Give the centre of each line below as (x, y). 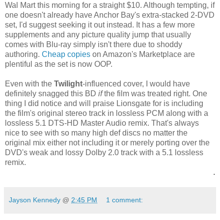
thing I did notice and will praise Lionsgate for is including (104, 104)
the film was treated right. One (155, 94)
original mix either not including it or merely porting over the (107, 143)
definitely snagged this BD (52, 94)
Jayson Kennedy (35, 200)
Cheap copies (66, 55)
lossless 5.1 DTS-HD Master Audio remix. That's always (102, 123)
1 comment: (125, 200)
